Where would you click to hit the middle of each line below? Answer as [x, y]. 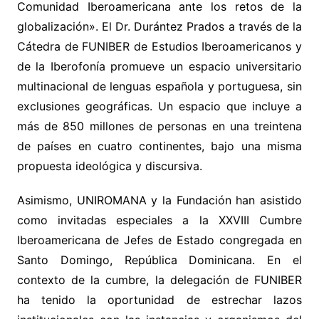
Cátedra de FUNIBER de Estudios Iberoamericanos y [159, 47]
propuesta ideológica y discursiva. [109, 166]
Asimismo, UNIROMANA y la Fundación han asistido [159, 200]
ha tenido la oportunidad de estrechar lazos [159, 300]
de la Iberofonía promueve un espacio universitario [159, 67]
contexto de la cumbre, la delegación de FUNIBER [159, 280]
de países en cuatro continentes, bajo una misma [159, 146]
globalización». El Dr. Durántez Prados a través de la [159, 27]
